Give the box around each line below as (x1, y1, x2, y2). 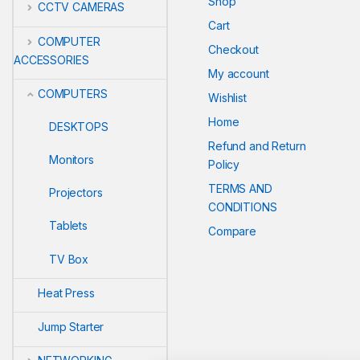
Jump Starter (38, 320, 104, 334)
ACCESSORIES (14, 52, 89, 67)
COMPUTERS (37, 86, 108, 100)
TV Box (49, 252, 89, 266)
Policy (208, 157, 240, 171)
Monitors (49, 153, 94, 167)
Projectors (49, 186, 103, 200)
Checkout (208, 42, 259, 56)
